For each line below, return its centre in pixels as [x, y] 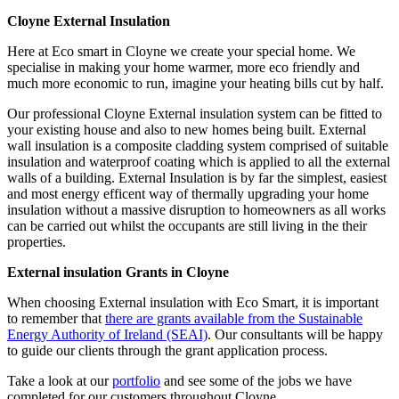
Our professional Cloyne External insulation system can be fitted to [195, 114]
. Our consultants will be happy [295, 335]
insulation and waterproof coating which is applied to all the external [199, 162]
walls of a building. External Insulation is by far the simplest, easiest [197, 178]
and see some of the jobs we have [256, 381]
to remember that [56, 319]
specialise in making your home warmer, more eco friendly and [183, 68]
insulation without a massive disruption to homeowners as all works [196, 210]
